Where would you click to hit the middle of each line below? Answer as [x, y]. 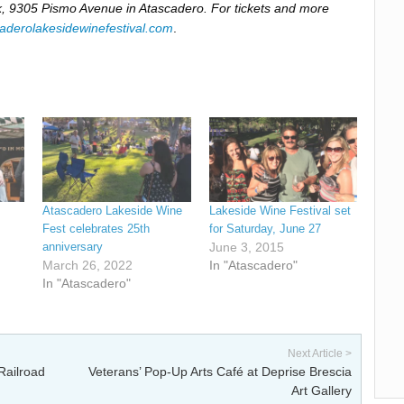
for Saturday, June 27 [265, 228]
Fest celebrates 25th [96, 228]
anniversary [72, 246]
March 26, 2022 [87, 265]
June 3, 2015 [246, 247]
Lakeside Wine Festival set [280, 210]
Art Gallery [321, 391]
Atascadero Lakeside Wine [112, 210]
